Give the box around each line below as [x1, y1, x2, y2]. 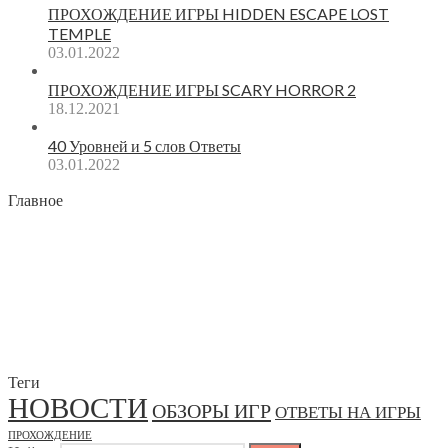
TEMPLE [48, 24, 111, 43]
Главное [8, 190, 63, 209]
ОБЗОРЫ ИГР [152, 400, 271, 422]
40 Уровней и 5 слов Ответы [48, 136, 241, 155]
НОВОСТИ [8, 392, 148, 424]
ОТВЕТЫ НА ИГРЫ [275, 403, 421, 422]
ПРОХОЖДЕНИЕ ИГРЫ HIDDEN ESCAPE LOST [48, 4, 389, 23]
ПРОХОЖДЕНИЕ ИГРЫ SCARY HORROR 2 [48, 80, 356, 99]
